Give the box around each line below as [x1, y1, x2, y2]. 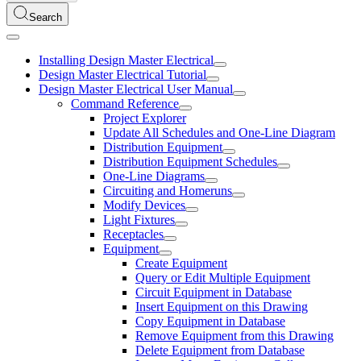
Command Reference [71, 97, 179, 110]
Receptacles [103, 227, 164, 241]
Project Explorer [103, 111, 186, 125]
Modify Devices [103, 198, 185, 212]
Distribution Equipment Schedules [103, 155, 277, 168]
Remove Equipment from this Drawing [135, 329, 334, 342]
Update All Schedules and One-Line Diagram [103, 126, 335, 139]
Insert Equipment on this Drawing [135, 300, 308, 313]
